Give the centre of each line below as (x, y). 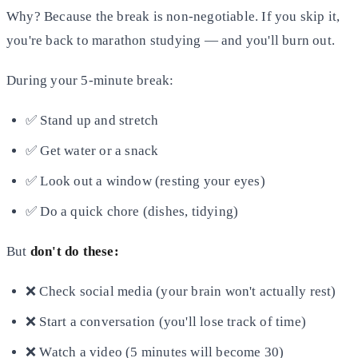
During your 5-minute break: (90, 80)
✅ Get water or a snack (92, 150)
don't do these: (74, 251)
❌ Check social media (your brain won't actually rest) (181, 291)
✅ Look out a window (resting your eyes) (145, 181)
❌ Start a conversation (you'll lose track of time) (166, 321)
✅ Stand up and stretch (92, 120)
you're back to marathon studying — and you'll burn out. (171, 40)
